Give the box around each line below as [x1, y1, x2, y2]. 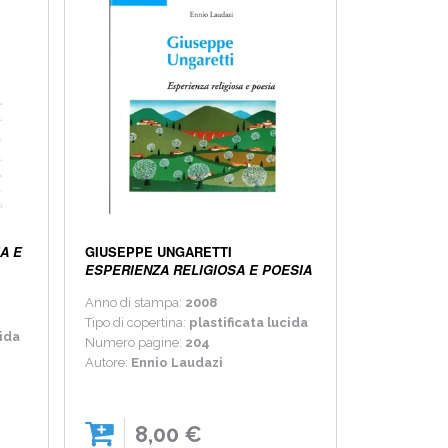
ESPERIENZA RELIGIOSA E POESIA [85, 260, 313, 280]
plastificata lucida [189, 315, 309, 331]
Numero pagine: [85, 335, 183, 351]
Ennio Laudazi [131, 355, 224, 371]
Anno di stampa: [85, 295, 186, 311]
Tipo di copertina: [85, 315, 190, 331]
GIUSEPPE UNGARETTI [85, 242, 233, 262]
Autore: [85, 355, 132, 371]
